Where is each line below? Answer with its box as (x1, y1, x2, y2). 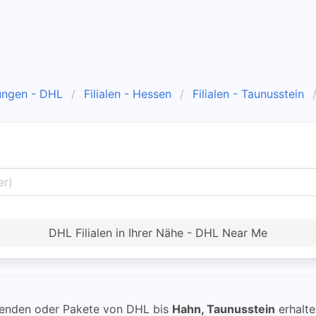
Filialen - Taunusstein (193, 87, 304, 101)
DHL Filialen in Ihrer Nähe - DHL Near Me (49, 226, 267, 240)
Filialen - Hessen (84, 87, 171, 101)
